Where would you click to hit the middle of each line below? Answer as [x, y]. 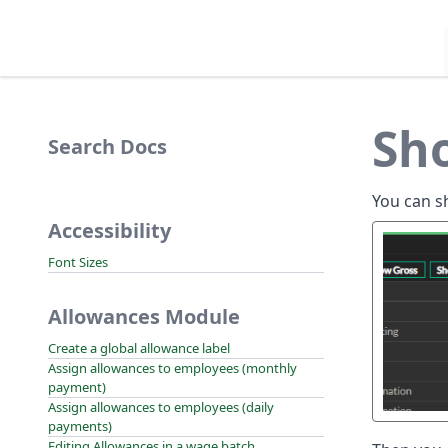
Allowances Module [144, 316]
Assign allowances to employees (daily [161, 407]
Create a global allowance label [139, 348]
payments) [80, 426]
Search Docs [107, 146]
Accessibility [109, 230]
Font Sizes [78, 262]
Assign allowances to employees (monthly [172, 368]
